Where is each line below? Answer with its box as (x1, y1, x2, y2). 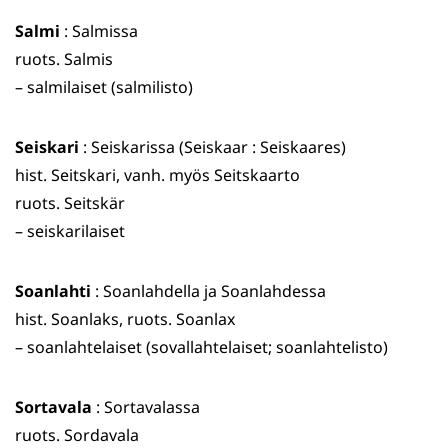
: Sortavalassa (92, 396, 200, 419)
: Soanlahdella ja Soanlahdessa (91, 280, 326, 303)
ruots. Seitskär (15, 192, 125, 215)
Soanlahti (15, 280, 91, 303)
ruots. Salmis (15, 48, 113, 71)
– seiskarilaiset (15, 220, 125, 243)
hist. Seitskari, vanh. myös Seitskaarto (15, 164, 300, 187)
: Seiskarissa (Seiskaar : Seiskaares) (79, 136, 346, 159)
